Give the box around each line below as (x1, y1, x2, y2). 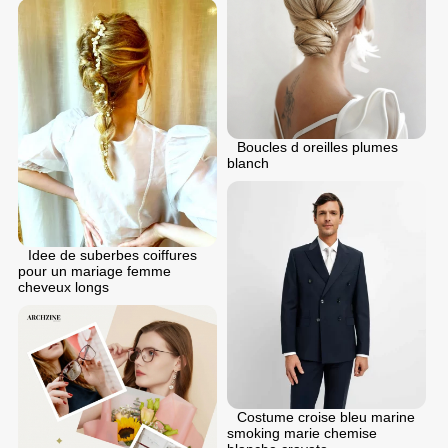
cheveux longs (18, 278, 109, 295)
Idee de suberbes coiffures (28, 246, 197, 263)
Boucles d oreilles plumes (237, 138, 398, 155)
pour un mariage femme (18, 262, 171, 279)
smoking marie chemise (227, 425, 377, 442)
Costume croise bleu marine (237, 409, 415, 426)
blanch (227, 154, 269, 171)
